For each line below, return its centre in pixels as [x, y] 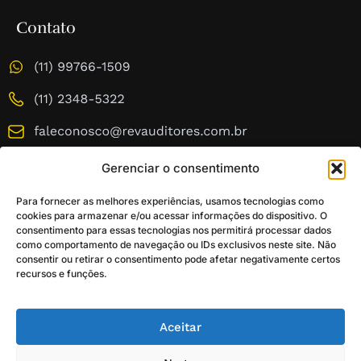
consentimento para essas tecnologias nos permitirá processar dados [174, 230]
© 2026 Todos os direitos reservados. [180, 320]
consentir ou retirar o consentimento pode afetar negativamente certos [178, 259]
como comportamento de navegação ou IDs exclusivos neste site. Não [176, 244]
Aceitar [180, 327]
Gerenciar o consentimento [180, 168]
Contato [46, 28]
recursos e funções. [62, 273]
